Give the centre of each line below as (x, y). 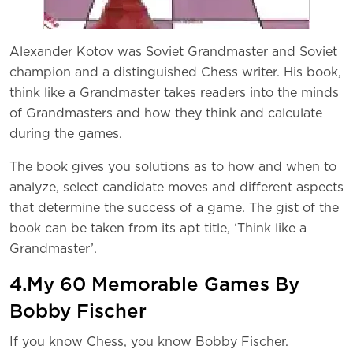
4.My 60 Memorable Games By (154, 286)
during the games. (66, 134)
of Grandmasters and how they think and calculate (166, 114)
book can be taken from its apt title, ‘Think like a (158, 229)
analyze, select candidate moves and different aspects (176, 188)
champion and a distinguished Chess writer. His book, (175, 73)
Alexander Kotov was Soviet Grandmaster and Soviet (173, 52)
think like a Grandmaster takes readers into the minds (174, 93)
